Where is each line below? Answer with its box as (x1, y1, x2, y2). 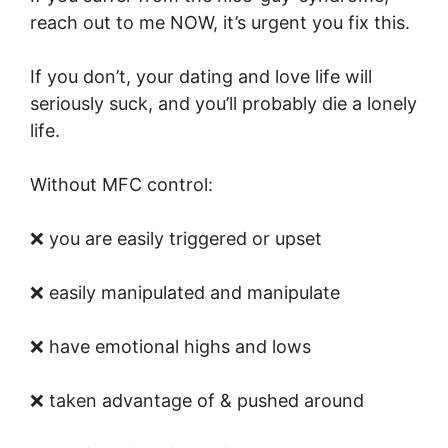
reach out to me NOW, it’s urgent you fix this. (30, 12, 410, 34)
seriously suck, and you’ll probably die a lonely (30, 93, 417, 115)
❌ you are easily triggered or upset (30, 228, 322, 250)
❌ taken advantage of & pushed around (30, 390, 364, 412)
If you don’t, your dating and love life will (30, 66, 372, 88)
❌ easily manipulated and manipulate (30, 282, 340, 304)
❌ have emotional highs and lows (30, 336, 311, 358)
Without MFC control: (30, 174, 213, 196)
